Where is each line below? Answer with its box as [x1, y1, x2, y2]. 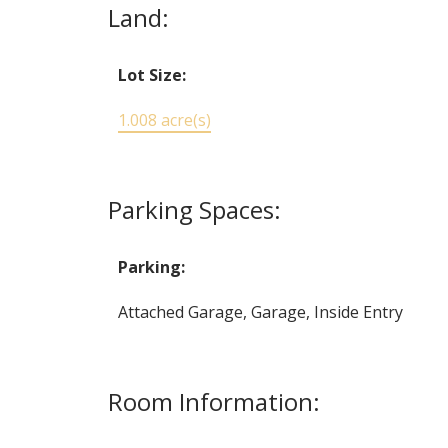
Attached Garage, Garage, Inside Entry [117, 300, 403, 323]
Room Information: [107, 384, 320, 418]
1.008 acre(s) [117, 108, 211, 131]
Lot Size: [117, 63, 186, 86]
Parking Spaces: [107, 192, 281, 226]
